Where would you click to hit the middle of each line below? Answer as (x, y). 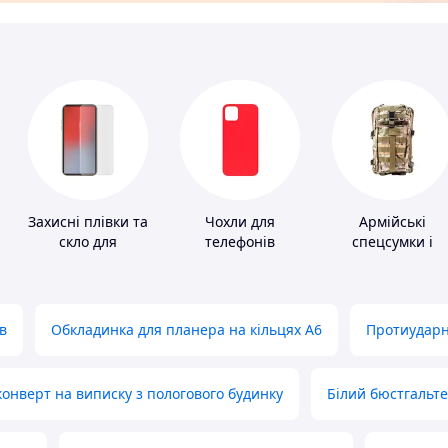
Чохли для (240, 222)
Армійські (392, 222)
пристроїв (88, 282)
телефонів (240, 242)
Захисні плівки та (88, 222)
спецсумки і (392, 242)
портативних (88, 262)
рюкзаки (392, 262)
